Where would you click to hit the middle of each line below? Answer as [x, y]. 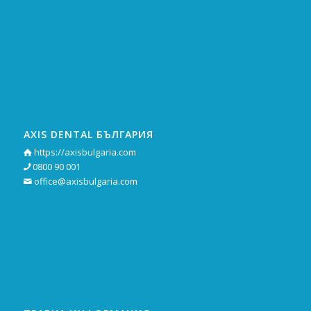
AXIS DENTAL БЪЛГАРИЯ [88, 135]
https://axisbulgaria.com [85, 152]
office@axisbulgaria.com [85, 182]
